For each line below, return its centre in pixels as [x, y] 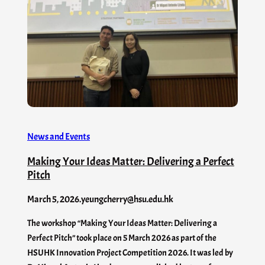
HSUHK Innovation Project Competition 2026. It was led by [130, 253]
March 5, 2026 [53, 200]
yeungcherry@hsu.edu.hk [127, 200]
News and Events [59, 137]
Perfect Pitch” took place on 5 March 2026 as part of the [122, 238]
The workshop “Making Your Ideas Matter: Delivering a [122, 223]
